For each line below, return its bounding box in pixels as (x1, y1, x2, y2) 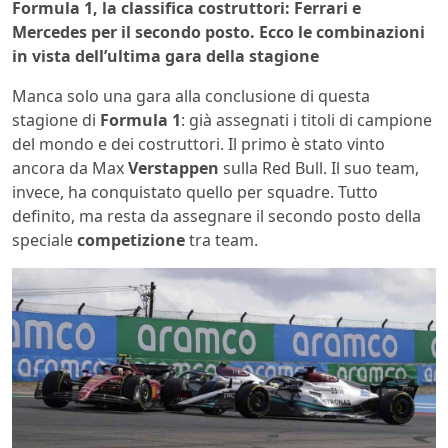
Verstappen (128, 156, 219, 179)
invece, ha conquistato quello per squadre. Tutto (12, 180, 378, 203)
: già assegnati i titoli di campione (181, 108, 432, 131)
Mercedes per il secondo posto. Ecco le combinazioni (12, 20, 425, 43)
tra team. (185, 228, 258, 251)
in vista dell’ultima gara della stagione (12, 44, 319, 67)
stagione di (12, 108, 100, 131)
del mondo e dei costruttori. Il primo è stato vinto (12, 132, 385, 155)
